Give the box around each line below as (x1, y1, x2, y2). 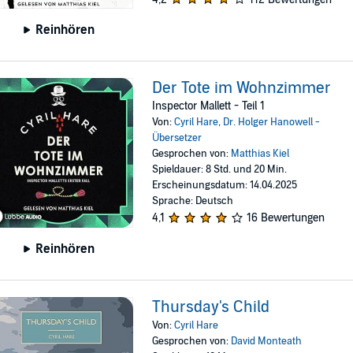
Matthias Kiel (231, 147, 290, 161)
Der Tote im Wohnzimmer (152, 79, 332, 98)
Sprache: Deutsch (152, 195, 234, 208)
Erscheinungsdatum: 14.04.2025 (152, 179, 298, 192)
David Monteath (231, 334, 303, 347)
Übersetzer (152, 132, 203, 145)
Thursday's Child (152, 297, 270, 317)
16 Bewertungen (247, 211, 325, 225)
